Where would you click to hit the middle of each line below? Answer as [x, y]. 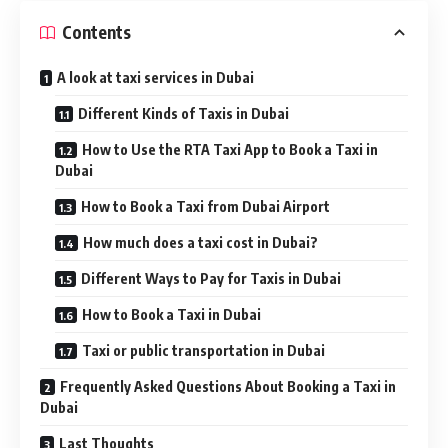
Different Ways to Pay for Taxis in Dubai [211, 278]
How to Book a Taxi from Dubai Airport [205, 206]
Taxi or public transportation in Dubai [203, 350]
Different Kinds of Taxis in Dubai [183, 113]
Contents [96, 32]
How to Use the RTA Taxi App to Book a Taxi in [230, 149]
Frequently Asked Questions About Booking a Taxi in [228, 386]
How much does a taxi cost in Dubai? [200, 242]
